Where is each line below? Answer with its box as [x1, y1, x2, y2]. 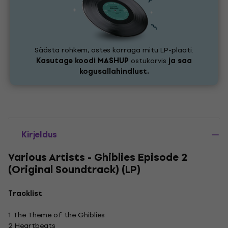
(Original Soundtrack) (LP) [8, 161, 140, 178]
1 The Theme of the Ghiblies [8, 209, 105, 221]
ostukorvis [129, 55, 168, 67]
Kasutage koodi [36, 55, 98, 67]
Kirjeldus [21, 128, 57, 141]
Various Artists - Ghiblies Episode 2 [8, 149, 187, 166]
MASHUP [98, 55, 129, 67]
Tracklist [8, 188, 42, 199]
